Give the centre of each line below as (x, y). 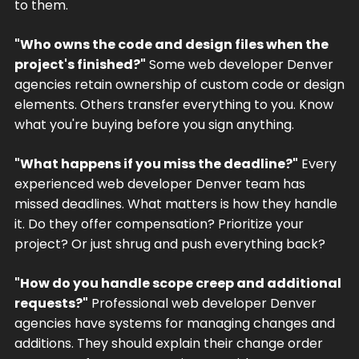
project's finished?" (80, 64)
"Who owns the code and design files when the (171, 44)
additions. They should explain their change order (168, 343)
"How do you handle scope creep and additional (177, 283)
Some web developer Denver (239, 64)
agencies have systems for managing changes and (174, 323)
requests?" (51, 303)
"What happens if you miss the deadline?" (156, 163)
